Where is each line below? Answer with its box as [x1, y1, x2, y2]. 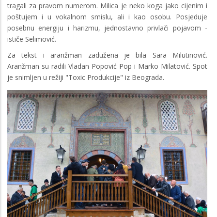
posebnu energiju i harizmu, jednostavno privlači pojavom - [7, 23, 207, 32]
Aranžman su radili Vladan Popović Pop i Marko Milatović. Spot [7, 61, 207, 71]
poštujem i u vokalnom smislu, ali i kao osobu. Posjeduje [7, 12, 207, 21]
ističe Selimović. [7, 34, 56, 44]
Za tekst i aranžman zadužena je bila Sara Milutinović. [7, 50, 207, 60]
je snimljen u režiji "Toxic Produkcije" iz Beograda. [7, 72, 164, 82]
